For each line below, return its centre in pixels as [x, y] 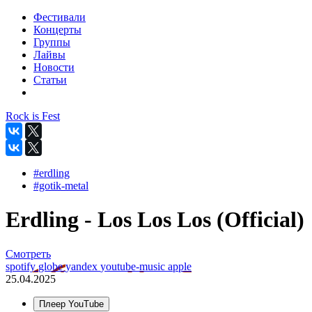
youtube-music [134, 266]
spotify [22, 266]
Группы [52, 42]
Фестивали [60, 17]
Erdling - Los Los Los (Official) [155, 220]
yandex [83, 266]
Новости [54, 67]
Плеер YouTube [71, 304]
